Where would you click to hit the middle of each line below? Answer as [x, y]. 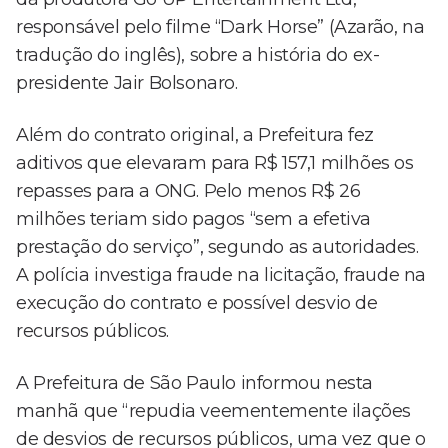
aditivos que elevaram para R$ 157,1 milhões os [215, 163]
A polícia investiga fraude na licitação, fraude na [221, 275]
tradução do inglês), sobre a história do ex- [198, 55]
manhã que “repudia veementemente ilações [214, 411]
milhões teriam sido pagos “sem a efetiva [194, 219]
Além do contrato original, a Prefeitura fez [195, 135]
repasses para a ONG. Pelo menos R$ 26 [188, 191]
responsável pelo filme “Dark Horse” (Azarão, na [220, 27]
